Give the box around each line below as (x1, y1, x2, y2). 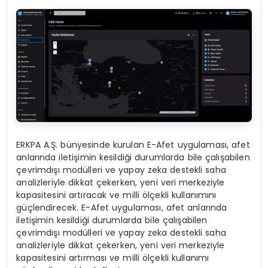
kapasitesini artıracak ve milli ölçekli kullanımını (16, 189, 217, 202)
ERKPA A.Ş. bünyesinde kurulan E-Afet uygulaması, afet (16, 139, 250, 151)
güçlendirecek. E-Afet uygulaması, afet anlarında (16, 202, 227, 214)
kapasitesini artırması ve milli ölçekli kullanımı (16, 252, 209, 264)
